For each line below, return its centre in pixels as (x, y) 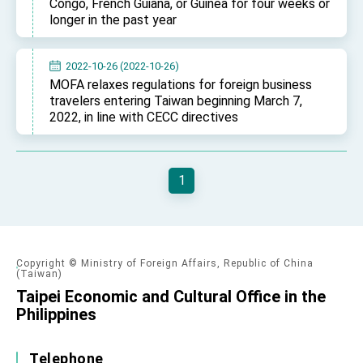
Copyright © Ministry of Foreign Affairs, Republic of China (165, 263)
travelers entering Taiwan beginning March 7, (176, 100)
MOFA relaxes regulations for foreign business (181, 84)
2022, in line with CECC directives (144, 117)
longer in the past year (113, 20)
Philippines (56, 314)
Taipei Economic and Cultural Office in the (171, 296)
